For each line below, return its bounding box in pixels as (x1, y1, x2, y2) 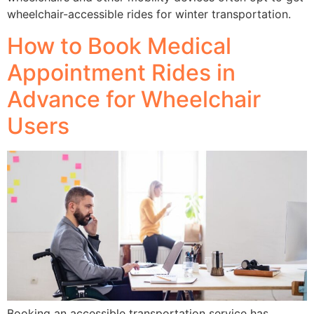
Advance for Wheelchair (7, 85, 261, 113)
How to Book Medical (7, 32, 231, 60)
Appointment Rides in (7, 58, 235, 86)
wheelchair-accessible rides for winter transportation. (7, 7, 291, 22)
